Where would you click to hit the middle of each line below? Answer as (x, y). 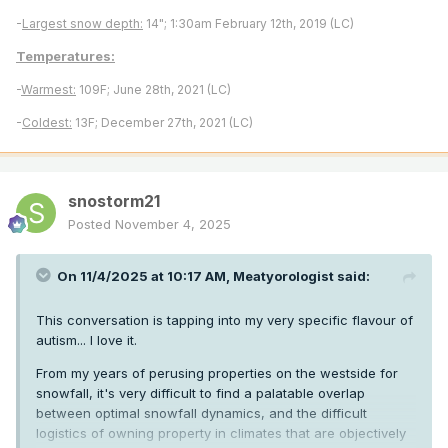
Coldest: (47, 122)
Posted (91, 223)
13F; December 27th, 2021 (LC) (162, 122)
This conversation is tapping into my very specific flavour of (224, 319)
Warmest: (48, 89)
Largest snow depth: (82, 23)
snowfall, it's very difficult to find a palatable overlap (200, 392)
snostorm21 (114, 200)
